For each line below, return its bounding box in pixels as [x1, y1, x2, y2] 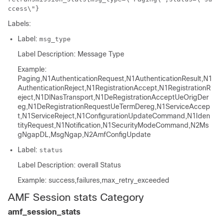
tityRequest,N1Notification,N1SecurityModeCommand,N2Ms [18, 121, 209, 129]
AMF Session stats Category [8, 192, 144, 203]
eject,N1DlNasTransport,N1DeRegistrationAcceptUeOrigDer [18, 93, 209, 101]
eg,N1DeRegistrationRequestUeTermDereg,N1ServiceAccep [18, 103, 210, 110]
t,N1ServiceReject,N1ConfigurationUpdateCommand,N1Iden [18, 112, 210, 120]
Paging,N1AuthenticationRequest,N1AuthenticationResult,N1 [18, 75, 212, 82]
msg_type [39, 35, 71, 43]
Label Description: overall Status [18, 161, 121, 169]
